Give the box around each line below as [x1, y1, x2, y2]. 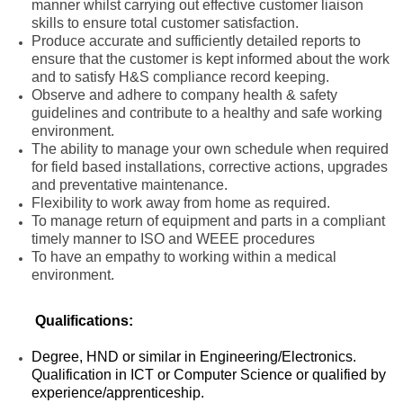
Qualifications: [35, 312, 133, 328]
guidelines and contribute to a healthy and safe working [31, 104, 382, 121]
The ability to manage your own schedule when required [31, 140, 389, 157]
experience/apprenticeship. [31, 384, 204, 400]
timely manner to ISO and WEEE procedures [31, 230, 315, 246]
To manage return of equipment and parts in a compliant [31, 212, 385, 228]
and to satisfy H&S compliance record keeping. [31, 68, 329, 85]
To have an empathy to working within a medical [31, 248, 336, 264]
